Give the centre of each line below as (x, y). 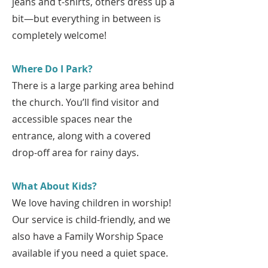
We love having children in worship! (92, 203)
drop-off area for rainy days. (75, 153)
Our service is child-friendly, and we (91, 220)
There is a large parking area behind (93, 86)
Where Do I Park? (52, 69)
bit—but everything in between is (86, 19)
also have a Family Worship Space (88, 236)
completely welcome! (59, 35)
